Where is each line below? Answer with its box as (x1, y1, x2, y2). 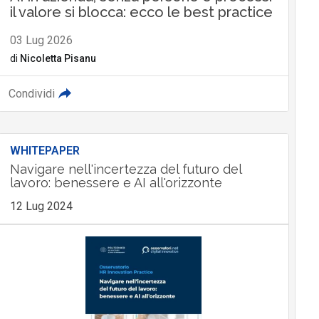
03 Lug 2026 (9, 33, 73, 48)
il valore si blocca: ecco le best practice (9, 4, 273, 21)
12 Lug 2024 (9, 199, 73, 214)
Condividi (8, 87, 55, 101)
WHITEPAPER (9, 144, 80, 158)
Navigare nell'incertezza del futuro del (9, 162, 241, 177)
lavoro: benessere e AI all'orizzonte (9, 175, 222, 191)
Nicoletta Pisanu (19, 53, 96, 65)
